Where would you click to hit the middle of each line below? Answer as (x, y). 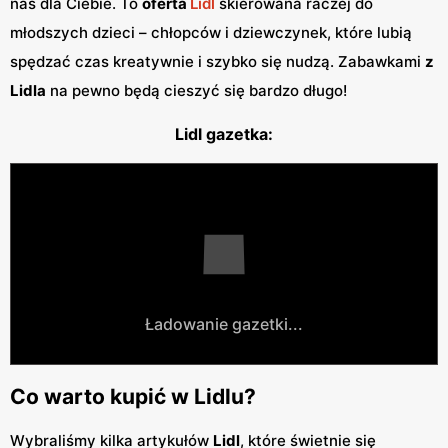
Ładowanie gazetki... (224, 323)
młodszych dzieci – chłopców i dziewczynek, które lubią (211, 32)
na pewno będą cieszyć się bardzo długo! (196, 90)
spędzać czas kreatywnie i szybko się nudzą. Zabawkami (217, 61)
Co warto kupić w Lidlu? (133, 397)
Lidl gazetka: (224, 133)
